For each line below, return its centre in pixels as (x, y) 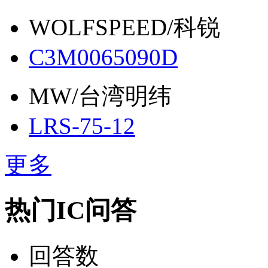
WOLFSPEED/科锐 (124, 28)
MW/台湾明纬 (100, 96)
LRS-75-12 (82, 126)
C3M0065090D (103, 57)
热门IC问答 (71, 211)
